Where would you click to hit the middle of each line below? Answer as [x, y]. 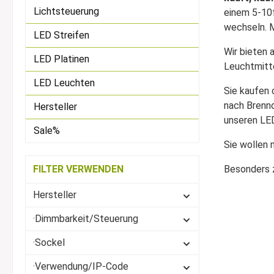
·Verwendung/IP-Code [81, 266]
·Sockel [49, 243]
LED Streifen [61, 35]
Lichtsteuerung [66, 11]
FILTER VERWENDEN [78, 169]
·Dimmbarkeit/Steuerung [86, 219]
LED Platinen [61, 59]
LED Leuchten [64, 83]
